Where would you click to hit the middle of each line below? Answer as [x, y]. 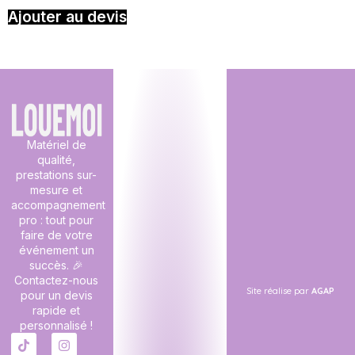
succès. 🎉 [57, 265]
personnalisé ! [57, 326]
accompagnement [58, 205]
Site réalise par [279, 290]
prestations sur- [57, 175]
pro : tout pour [57, 220]
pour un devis [56, 296]
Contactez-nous [57, 281]
